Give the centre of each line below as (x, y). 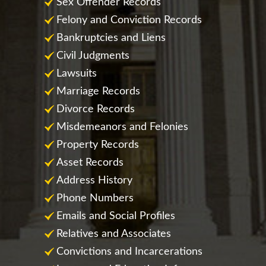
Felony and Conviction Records (129, 20)
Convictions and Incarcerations (129, 252)
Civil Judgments (93, 56)
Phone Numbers (95, 198)
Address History (94, 180)
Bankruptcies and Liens (111, 38)
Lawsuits (77, 74)
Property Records (98, 145)
